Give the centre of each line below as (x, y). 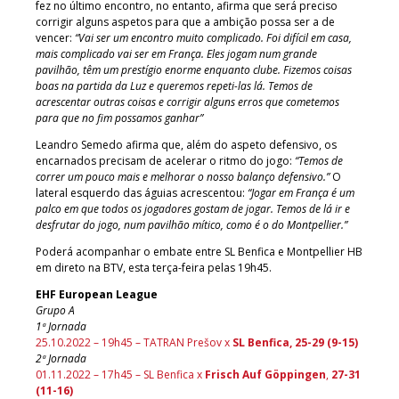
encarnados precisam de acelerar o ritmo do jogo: (165, 160)
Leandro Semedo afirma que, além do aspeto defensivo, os (186, 144)
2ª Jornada (61, 358)
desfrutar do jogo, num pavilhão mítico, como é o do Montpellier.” (191, 224)
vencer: (55, 37)
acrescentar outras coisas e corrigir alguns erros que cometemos (187, 102)
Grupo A (55, 310)
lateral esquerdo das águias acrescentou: (142, 192)
